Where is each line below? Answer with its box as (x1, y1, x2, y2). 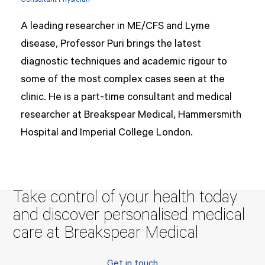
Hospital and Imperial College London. (20, 127, 193, 140)
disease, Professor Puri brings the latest (20, 38, 201, 51)
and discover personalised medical (13, 207, 245, 227)
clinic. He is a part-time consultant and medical (20, 92, 232, 104)
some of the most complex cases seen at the (20, 74, 225, 86)
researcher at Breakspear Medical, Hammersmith (20, 109, 241, 122)
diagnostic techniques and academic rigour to (20, 56, 227, 69)
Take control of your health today (13, 189, 238, 209)
